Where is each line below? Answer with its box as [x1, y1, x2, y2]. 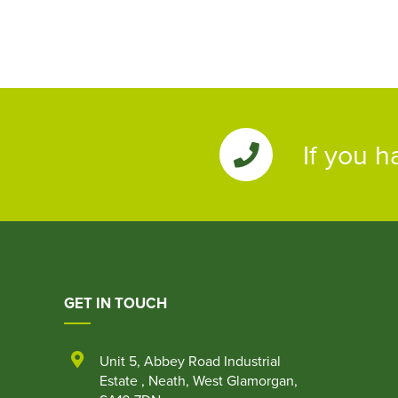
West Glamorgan [193, 370, 294, 390]
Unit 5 [99, 351, 137, 370]
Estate [99, 370, 141, 390]
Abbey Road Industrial [144, 351, 281, 370]
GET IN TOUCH [64, 292, 167, 314]
